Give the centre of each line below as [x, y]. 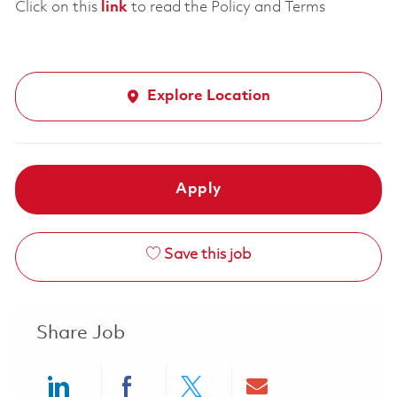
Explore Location [209, 97]
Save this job [207, 255]
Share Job [80, 334]
